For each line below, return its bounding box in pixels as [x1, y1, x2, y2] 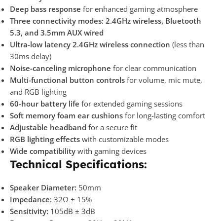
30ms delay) [10, 51, 51, 61]
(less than [170, 39, 204, 49]
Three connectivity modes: [10, 15, 104, 26]
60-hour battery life [10, 98, 79, 109]
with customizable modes [80, 134, 169, 144]
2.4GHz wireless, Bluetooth [106, 15, 201, 26]
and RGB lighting [10, 86, 67, 97]
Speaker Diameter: [10, 182, 76, 192]
